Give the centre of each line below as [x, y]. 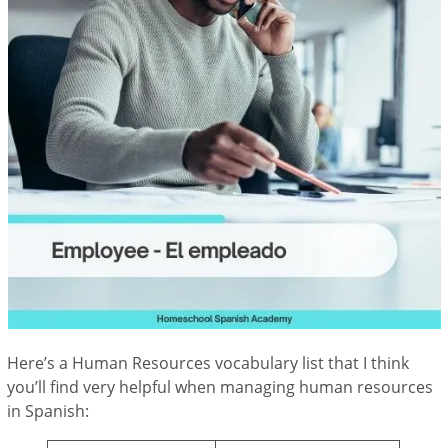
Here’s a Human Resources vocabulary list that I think [208, 362]
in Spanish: [50, 410]
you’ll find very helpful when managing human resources [220, 386]
